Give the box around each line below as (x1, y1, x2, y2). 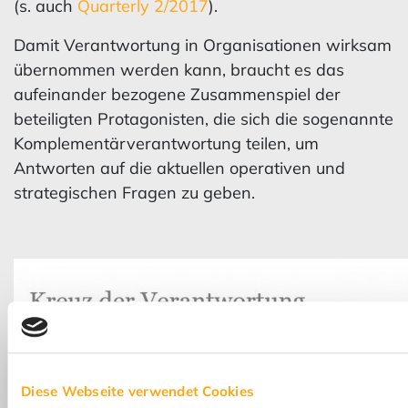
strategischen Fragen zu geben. (13, 182, 255, 203)
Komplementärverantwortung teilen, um (13, 133, 319, 154)
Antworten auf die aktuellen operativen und (13, 158, 345, 178)
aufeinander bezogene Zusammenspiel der (13, 84, 341, 105)
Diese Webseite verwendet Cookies (21, 382, 254, 400)
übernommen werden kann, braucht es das (13, 59, 344, 80)
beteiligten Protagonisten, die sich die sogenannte (13, 108, 393, 129)
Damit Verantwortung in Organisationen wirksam (13, 35, 392, 56)
